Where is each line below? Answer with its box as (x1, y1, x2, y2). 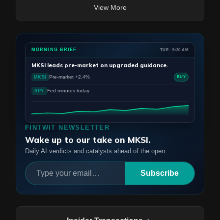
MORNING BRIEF (31, 47, 77, 52)
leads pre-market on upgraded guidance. (46, 62, 168, 69)
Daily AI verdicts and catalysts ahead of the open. (25, 148, 167, 155)
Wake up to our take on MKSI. (25, 135, 150, 145)
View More (93, 3, 127, 11)
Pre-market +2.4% (49, 74, 90, 80)
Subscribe (140, 169, 179, 177)
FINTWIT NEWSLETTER (25, 124, 110, 131)
